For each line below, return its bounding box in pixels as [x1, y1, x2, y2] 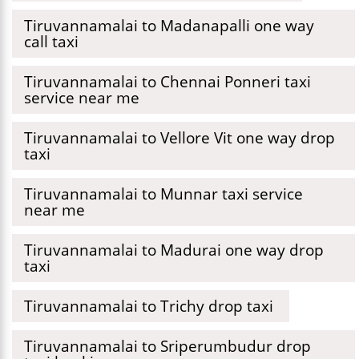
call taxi [24, 30, 79, 52]
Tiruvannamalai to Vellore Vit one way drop [24, 127, 335, 148]
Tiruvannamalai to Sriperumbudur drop [24, 335, 311, 357]
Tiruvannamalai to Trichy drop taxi [24, 295, 273, 317]
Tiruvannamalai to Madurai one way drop [24, 239, 324, 260]
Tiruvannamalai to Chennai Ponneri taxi [24, 71, 311, 92]
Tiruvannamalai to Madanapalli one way [24, 14, 314, 36]
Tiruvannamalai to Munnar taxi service [24, 183, 303, 204]
